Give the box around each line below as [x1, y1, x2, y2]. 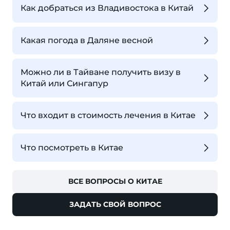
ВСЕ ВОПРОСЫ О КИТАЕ [68, 176, 162, 186]
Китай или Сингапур [21, 78, 108, 88]
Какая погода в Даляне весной [21, 35, 153, 45]
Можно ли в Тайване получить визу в [21, 67, 181, 77]
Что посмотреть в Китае [21, 142, 123, 152]
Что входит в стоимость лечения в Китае [21, 110, 196, 121]
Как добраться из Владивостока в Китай [21, 3, 194, 13]
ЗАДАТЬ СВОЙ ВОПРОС [69, 199, 161, 209]
